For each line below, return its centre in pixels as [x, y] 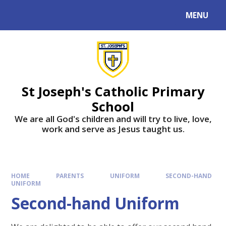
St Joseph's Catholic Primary [113, 91]
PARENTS [70, 176]
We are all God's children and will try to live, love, [113, 119]
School [113, 106]
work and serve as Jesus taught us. [113, 129]
